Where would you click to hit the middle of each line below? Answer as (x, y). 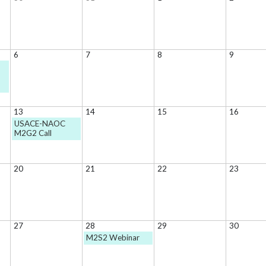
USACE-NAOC (40, 123)
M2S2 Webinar (113, 237)
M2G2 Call (33, 133)
